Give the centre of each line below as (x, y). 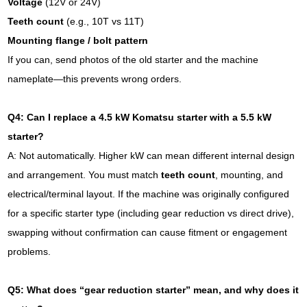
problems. (29, 251)
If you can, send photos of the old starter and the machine (133, 60)
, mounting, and (249, 175)
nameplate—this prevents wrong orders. (95, 79)
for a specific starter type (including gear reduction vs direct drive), (151, 213)
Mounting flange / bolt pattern (78, 40)
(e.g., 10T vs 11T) (104, 21)
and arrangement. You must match (85, 175)
